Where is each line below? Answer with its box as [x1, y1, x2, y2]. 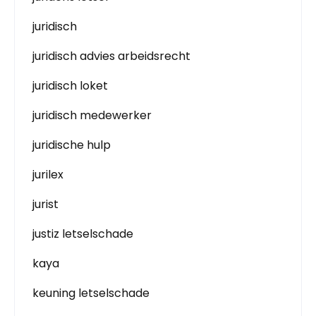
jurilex [32, 166, 63, 183]
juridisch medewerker [32, 107, 152, 123]
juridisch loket [32, 78, 108, 94]
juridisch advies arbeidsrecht [32, 48, 190, 64]
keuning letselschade [32, 285, 150, 301]
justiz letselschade [32, 226, 133, 242]
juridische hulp [32, 137, 111, 153]
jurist [32, 196, 59, 212]
